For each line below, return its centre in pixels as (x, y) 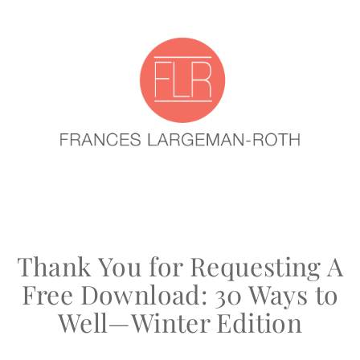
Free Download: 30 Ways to (180, 293)
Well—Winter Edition (180, 321)
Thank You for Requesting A (180, 265)
